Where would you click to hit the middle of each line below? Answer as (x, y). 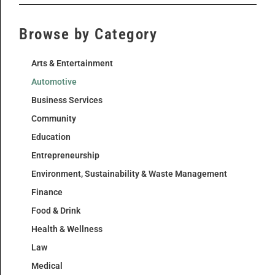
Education (51, 137)
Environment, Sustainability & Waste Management (129, 174)
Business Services (67, 100)
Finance (47, 192)
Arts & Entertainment (72, 64)
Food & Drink (56, 211)
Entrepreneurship (65, 156)
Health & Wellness (67, 229)
